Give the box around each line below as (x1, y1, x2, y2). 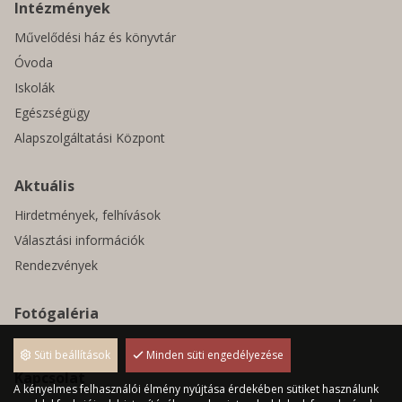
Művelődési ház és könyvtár (14, 29, 176, 46)
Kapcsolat (14, 368, 85, 388)
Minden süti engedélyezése (144, 347, 284, 363)
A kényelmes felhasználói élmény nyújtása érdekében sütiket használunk (13, 381, 379, 397)
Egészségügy (14, 104, 90, 121)
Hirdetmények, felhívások (14, 206, 161, 223)
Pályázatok (14, 336, 96, 355)
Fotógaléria (14, 303, 99, 323)
